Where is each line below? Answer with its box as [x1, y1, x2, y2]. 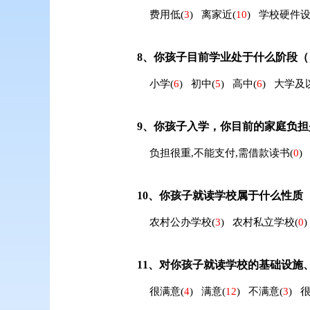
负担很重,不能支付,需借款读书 [149, 147, 290, 158]
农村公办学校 [149, 217, 212, 228]
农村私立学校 [232, 217, 295, 228]
